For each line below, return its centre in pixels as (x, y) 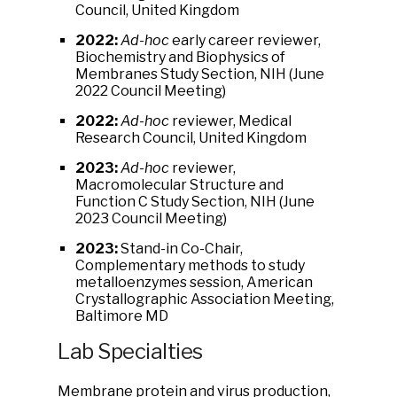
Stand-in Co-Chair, (180, 249)
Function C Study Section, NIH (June (195, 202)
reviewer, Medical (230, 121)
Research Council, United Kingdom (191, 138)
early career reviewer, (245, 40)
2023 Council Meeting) (151, 218)
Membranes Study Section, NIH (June (200, 74)
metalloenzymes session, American (194, 282)
